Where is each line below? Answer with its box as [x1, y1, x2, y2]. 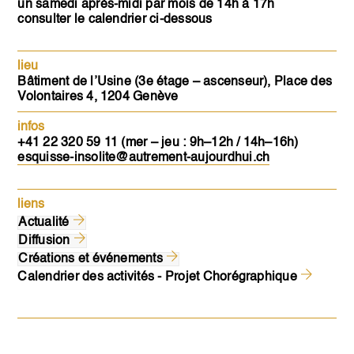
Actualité [18, 217, 73, 230]
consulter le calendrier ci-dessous [17, 13, 213, 27]
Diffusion [18, 235, 73, 248]
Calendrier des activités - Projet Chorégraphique [17, 271, 301, 284]
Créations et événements [18, 253, 167, 266]
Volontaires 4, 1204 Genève [17, 91, 179, 104]
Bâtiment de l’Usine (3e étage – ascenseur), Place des [17, 76, 333, 89]
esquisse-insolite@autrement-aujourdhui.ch [17, 152, 270, 165]
